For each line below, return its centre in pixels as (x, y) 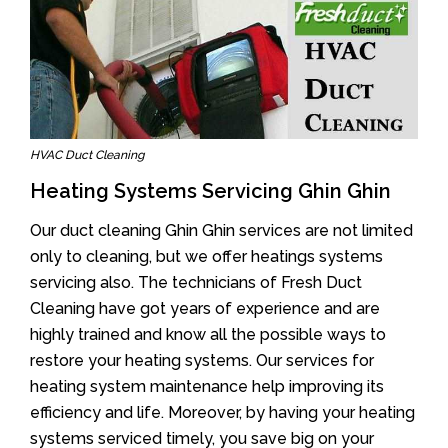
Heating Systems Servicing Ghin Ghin (210, 190)
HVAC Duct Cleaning (87, 154)
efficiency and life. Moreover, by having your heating (222, 412)
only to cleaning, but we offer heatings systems (206, 256)
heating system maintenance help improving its (207, 386)
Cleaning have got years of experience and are (205, 308)
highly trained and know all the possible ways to (208, 334)
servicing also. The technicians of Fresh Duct (196, 282)
